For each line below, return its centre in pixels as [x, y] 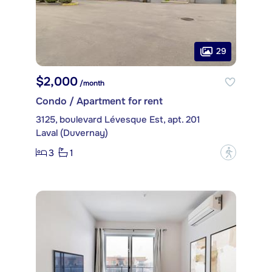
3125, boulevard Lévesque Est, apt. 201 [118, 120]
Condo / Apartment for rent [99, 101]
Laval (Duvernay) [72, 133]
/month [91, 83]
